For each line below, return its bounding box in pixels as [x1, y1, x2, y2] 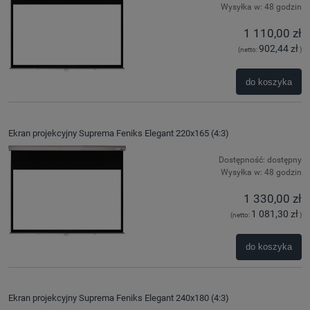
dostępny [267, 154, 302, 165]
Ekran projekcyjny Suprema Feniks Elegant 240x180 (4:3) [8, 293, 229, 304]
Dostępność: [219, 154, 265, 165]
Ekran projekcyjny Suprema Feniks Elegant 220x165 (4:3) [8, 127, 229, 138]
